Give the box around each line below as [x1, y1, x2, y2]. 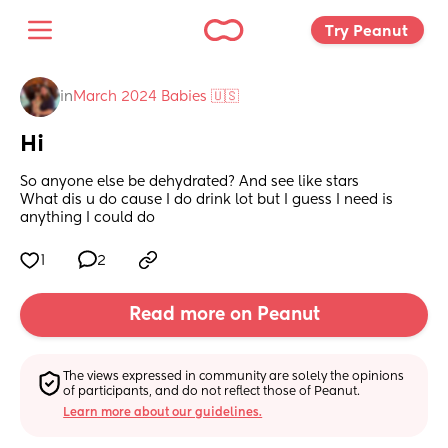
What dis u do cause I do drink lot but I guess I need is [20, 193, 393, 208]
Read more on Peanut [128, 306, 320, 325]
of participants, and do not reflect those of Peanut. [63, 385, 361, 398]
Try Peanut [325, 23, 412, 39]
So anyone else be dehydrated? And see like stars [20, 175, 363, 190]
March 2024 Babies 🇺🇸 [73, 90, 239, 104]
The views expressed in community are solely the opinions [63, 370, 405, 383]
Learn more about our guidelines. [63, 406, 263, 419]
